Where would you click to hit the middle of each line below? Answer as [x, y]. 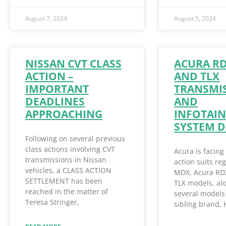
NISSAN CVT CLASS [73, 64]
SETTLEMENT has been [64, 181]
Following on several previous [75, 139]
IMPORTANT [57, 89]
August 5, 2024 [195, 19]
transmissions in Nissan [66, 160]
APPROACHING [64, 114]
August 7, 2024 [46, 19]
